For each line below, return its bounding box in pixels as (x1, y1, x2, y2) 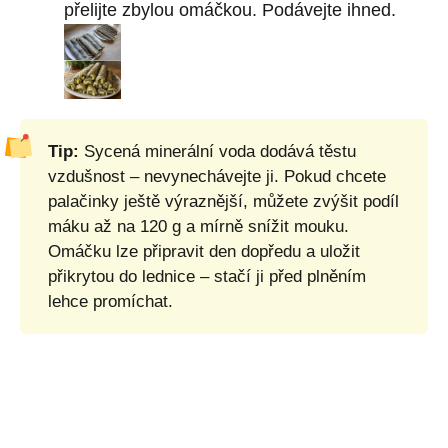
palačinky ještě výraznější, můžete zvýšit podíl (48, 191, 399, 211)
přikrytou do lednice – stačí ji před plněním (48, 266, 366, 286)
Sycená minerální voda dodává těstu (79, 141, 356, 161)
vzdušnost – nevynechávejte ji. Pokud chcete (48, 166, 386, 186)
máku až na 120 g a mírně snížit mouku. (48, 216, 349, 236)
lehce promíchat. (48, 291, 173, 311)
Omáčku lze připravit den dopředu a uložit (48, 241, 360, 261)
